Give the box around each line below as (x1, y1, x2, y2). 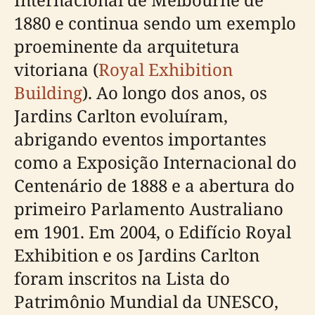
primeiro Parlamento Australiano (14, 196, 283, 220)
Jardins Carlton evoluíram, (14, 103, 228, 127)
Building (14, 80, 82, 104)
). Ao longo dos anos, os (82, 80, 267, 104)
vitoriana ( (14, 57, 98, 81)
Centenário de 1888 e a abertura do (14, 173, 295, 197)
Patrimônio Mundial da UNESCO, (14, 289, 278, 313)
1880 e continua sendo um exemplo (14, 11, 296, 34)
